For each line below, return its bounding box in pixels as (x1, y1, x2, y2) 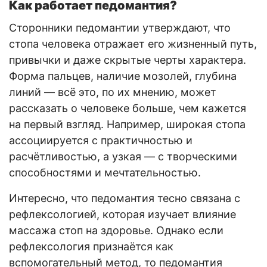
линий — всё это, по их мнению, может (9, 85, 216, 98)
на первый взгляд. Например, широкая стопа (9, 117, 246, 131)
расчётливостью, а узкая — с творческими (9, 150, 237, 163)
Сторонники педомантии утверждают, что (9, 21, 231, 34)
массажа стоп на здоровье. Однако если (9, 223, 223, 237)
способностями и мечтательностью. (9, 166, 201, 179)
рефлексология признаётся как (9, 240, 173, 253)
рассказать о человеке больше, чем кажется (9, 101, 246, 114)
